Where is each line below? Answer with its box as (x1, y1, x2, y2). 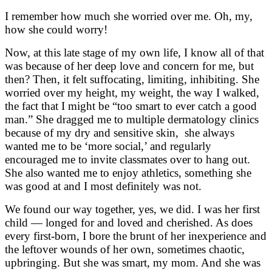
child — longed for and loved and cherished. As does (5, 216, 253, 229)
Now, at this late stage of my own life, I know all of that (5, 46, 264, 59)
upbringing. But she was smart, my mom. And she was (5, 256, 260, 269)
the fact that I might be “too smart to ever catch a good (5, 99, 257, 112)
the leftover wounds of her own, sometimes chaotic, (5, 242, 245, 256)
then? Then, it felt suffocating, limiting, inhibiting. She (5, 72, 259, 86)
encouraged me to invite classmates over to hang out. (5, 152, 250, 166)
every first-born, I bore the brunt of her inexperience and (5, 229, 267, 242)
